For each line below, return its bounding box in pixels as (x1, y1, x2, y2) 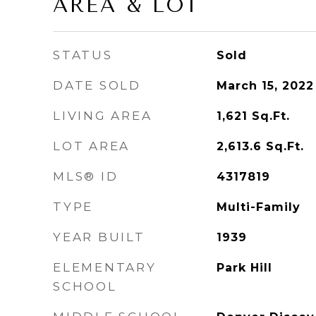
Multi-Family (216, 200, 300, 214)
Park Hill (216, 261, 272, 274)
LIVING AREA (53, 109, 152, 123)
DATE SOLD (53, 78, 141, 92)
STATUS (53, 48, 113, 62)
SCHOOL (53, 279, 117, 293)
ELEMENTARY (53, 260, 157, 274)
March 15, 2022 (216, 79, 314, 92)
